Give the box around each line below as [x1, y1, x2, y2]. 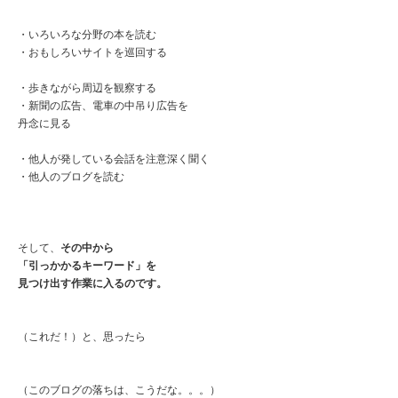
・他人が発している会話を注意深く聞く [18, 152, 210, 165]
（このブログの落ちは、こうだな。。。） [18, 383, 220, 396]
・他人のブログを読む [18, 170, 124, 183]
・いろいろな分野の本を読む [18, 28, 156, 41]
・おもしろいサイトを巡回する [18, 45, 167, 59]
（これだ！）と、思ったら [18, 330, 146, 343]
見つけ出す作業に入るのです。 [18, 276, 167, 290]
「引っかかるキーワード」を [18, 259, 156, 272]
